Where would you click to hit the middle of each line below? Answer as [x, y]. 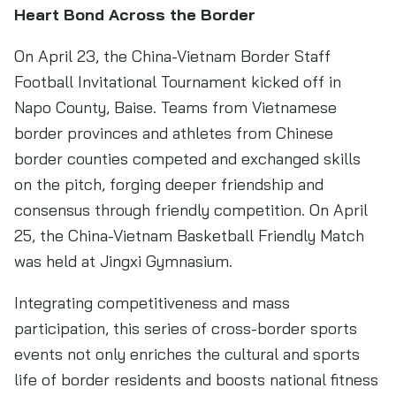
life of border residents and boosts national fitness [196, 380]
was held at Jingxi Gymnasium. [123, 261]
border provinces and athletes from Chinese [174, 133]
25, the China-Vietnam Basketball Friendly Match [189, 236]
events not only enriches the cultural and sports [187, 354]
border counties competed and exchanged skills [187, 159]
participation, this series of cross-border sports [186, 328]
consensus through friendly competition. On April [191, 210]
